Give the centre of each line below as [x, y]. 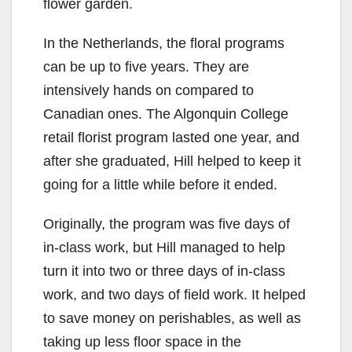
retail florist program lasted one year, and [171, 138]
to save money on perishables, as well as [172, 319]
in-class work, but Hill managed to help [164, 248]
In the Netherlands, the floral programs [164, 44]
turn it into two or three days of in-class [164, 271]
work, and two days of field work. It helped [174, 295]
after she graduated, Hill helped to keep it [172, 161]
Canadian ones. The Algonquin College [166, 114]
